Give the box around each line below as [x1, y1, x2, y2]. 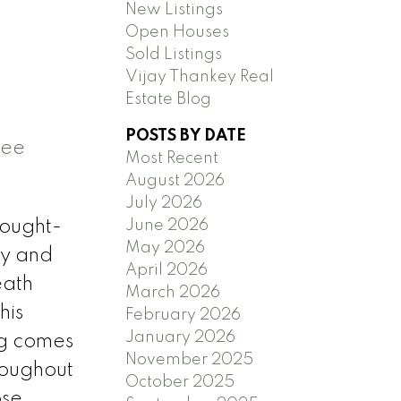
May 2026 [125, 239, 206, 256]
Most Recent [125, 149, 219, 166]
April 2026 [125, 261, 209, 278]
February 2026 [125, 306, 242, 323]
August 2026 [125, 172, 226, 189]
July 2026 [125, 194, 203, 211]
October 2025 [125, 373, 235, 390]
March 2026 [125, 284, 221, 301]
